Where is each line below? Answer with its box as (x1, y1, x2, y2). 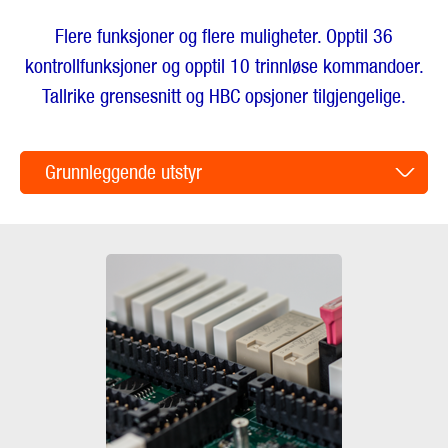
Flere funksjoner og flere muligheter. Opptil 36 (55, 23, 393, 48)
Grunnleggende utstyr (45, 159, 202, 184)
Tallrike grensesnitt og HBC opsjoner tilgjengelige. (42, 83, 406, 108)
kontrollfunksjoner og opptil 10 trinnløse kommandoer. (24, 53, 424, 78)
